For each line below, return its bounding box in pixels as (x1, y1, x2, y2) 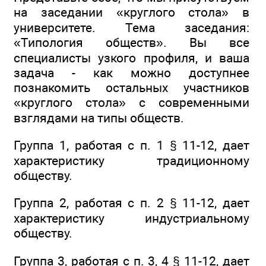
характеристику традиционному (14, 153, 249, 169)
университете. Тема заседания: (14, 20, 249, 35)
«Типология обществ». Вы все (14, 34, 249, 50)
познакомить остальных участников (14, 80, 249, 95)
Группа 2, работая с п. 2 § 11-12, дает (14, 195, 249, 211)
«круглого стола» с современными (14, 94, 249, 110)
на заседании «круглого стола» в (14, 4, 249, 20)
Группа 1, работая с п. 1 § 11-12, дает (14, 138, 249, 153)
